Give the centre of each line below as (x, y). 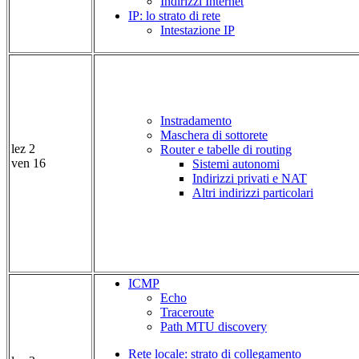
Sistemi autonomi (236, 164)
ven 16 (28, 163)
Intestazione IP (198, 30)
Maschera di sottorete (214, 135)
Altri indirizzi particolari (253, 193)
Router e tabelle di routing (226, 150)
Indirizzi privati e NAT (250, 179)
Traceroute (187, 313)
